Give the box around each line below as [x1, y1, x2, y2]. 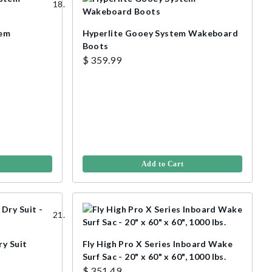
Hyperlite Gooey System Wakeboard [82, 28, 239, 39]
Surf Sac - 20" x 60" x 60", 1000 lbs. [82, 251, 226, 262]
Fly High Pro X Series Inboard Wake [82, 239, 233, 250]
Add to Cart [141, 160, 184, 169]
